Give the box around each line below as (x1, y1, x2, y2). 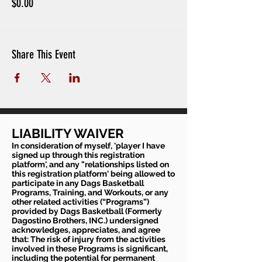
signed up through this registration (12, 150, 144, 160)
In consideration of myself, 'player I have (12, 141, 165, 151)
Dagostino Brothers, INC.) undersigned (12, 216, 158, 226)
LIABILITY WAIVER (12, 126, 124, 142)
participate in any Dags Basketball (12, 178, 144, 188)
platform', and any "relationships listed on (12, 160, 169, 170)
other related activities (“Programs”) (12, 197, 149, 207)
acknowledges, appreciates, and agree (12, 225, 160, 235)
